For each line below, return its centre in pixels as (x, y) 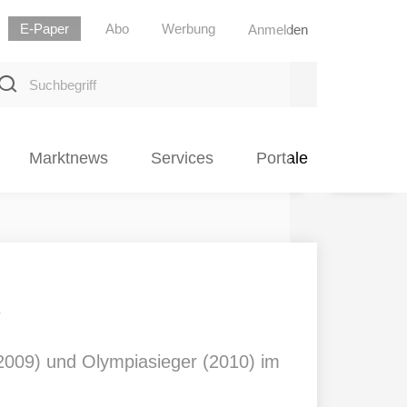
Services (182, 158)
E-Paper (45, 28)
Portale (282, 158)
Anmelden (278, 30)
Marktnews (68, 158)
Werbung (188, 28)
